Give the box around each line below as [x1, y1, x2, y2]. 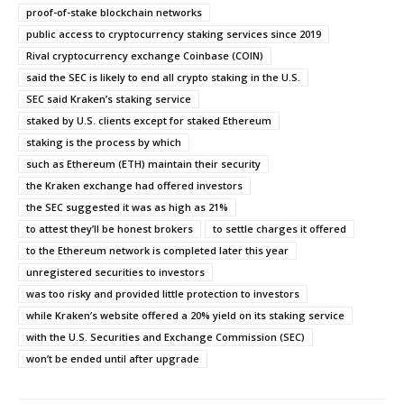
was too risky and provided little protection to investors [26, 286, 299, 300]
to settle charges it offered [213, 221, 346, 235]
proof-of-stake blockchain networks [26, 5, 202, 19]
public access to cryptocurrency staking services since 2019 [26, 26, 321, 41]
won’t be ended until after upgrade [26, 351, 199, 365]
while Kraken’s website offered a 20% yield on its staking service [26, 308, 344, 322]
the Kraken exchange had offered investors [26, 178, 243, 192]
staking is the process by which [26, 134, 181, 149]
